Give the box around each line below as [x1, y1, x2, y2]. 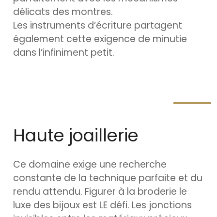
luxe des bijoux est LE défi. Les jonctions [13, 199, 192, 212]
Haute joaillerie [13, 124, 139, 147]
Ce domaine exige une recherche [13, 158, 167, 171]
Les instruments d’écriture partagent [13, 19, 182, 32]
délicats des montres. [13, 5, 113, 18]
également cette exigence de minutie [13, 32, 187, 46]
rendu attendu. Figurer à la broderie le [13, 185, 187, 198]
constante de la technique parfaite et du [13, 171, 202, 185]
